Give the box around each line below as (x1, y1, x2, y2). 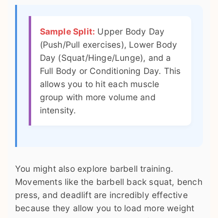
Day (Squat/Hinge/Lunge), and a (39, 53, 171, 63)
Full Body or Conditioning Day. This (39, 66, 181, 76)
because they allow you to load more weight (15, 203, 195, 214)
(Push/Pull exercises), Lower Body (39, 39, 178, 50)
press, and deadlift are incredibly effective (15, 190, 188, 200)
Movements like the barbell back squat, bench (15, 177, 202, 187)
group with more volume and (39, 92, 156, 103)
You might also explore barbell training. (15, 163, 174, 174)
